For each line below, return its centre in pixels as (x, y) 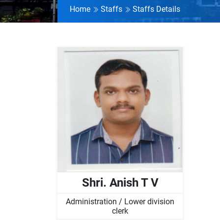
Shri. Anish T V (120, 182)
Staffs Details (156, 9)
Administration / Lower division (120, 201)
